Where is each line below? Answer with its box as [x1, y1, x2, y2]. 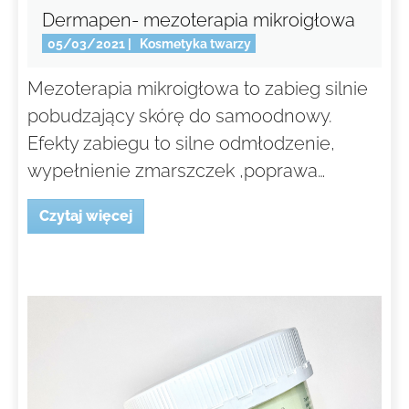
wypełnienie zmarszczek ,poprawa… [27, 160, 325, 183]
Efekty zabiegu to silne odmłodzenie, [27, 132, 335, 155]
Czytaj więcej [39, 207, 132, 225]
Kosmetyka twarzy [139, 36, 251, 51]
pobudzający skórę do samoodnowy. [27, 105, 332, 128]
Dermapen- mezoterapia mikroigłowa [42, 8, 355, 31]
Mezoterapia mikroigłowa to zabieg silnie [27, 78, 368, 100]
